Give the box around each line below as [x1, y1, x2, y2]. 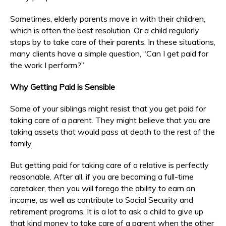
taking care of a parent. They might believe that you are [10, 115, 210, 125]
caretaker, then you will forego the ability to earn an [10, 183, 195, 193]
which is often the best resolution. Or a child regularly [10, 25, 199, 35]
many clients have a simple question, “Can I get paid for [10, 48, 208, 59]
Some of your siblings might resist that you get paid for [10, 103, 206, 114]
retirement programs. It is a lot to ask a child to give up [10, 206, 203, 216]
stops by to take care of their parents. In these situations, [10, 36, 215, 47]
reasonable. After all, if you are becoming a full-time [10, 171, 194, 182]
